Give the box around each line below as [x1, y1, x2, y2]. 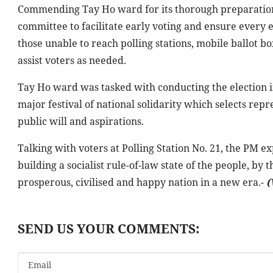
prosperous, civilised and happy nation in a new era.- [17, 175, 266, 189]
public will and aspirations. [17, 115, 144, 128]
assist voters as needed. [17, 54, 126, 67]
